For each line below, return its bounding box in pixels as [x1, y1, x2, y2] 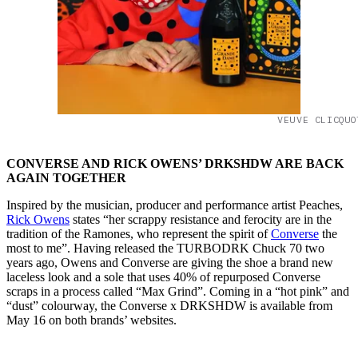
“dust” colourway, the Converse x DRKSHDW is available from [6, 299, 332, 313]
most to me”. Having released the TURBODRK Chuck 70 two [6, 241, 324, 256]
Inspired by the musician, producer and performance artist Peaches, [6, 198, 343, 213]
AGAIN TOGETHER [6, 171, 126, 185]
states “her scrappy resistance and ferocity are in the [70, 213, 332, 227]
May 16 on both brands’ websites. [6, 313, 177, 328]
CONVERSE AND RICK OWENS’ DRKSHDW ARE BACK [6, 157, 344, 171]
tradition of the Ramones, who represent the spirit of [6, 227, 271, 241]
